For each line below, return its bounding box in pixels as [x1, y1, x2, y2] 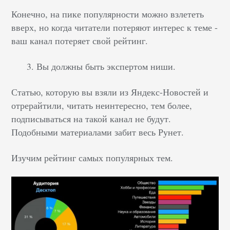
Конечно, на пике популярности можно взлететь [11, 8, 204, 21]
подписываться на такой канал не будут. [11, 112, 171, 125]
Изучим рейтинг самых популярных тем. [11, 151, 174, 164]
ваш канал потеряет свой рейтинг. [11, 34, 148, 47]
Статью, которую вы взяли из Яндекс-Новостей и [11, 86, 209, 99]
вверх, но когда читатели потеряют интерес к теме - [11, 21, 218, 34]
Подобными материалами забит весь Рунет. [11, 126, 184, 139]
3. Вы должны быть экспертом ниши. [27, 60, 176, 73]
